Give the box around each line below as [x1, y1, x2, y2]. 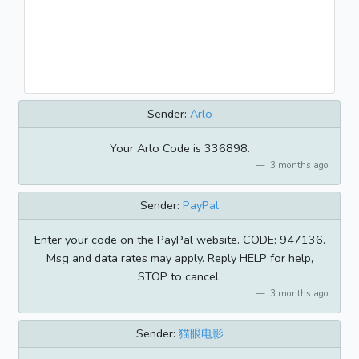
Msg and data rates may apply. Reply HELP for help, [46, 250, 313, 267]
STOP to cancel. [138, 268, 221, 285]
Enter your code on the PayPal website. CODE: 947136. [34, 232, 325, 248]
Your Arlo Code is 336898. [109, 140, 250, 157]
